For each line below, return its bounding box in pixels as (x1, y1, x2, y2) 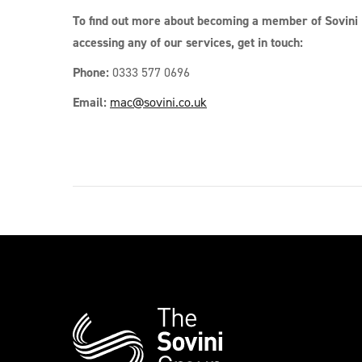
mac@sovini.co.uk (110, 94, 207, 111)
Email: (73, 94, 110, 111)
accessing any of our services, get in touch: (73, 34, 303, 51)
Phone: (73, 64, 112, 81)
